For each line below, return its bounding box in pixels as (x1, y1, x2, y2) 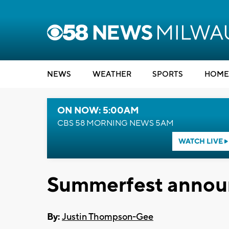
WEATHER (92, 70, 131, 79)
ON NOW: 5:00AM (57, 105, 139, 117)
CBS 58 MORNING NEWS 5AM (57, 118, 174, 128)
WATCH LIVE (178, 137, 224, 146)
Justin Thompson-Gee (62, 211, 153, 223)
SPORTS (152, 70, 183, 79)
